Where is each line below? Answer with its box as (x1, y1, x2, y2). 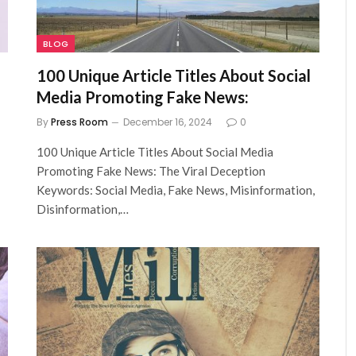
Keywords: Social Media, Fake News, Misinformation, (37, 183, 315, 198)
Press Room (51, 115, 108, 130)
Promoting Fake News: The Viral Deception (37, 164, 265, 179)
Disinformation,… (37, 202, 129, 217)
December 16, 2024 (123, 115, 212, 130)
